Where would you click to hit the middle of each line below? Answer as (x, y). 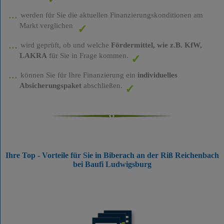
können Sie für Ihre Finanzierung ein (79, 74)
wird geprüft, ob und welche (65, 44)
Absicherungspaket (50, 85)
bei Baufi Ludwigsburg (112, 164)
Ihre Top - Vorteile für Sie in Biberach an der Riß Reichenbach (112, 155)
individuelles (157, 74)
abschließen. (102, 85)
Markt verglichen (47, 25)
